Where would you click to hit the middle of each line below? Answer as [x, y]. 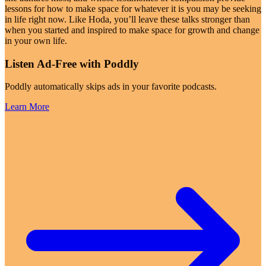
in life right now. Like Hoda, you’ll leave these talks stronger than [127, 19]
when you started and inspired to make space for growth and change [132, 30]
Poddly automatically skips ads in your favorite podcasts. [111, 87]
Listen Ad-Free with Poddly [72, 64]
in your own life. [36, 40]
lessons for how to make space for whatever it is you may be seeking [133, 8]
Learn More [27, 107]
